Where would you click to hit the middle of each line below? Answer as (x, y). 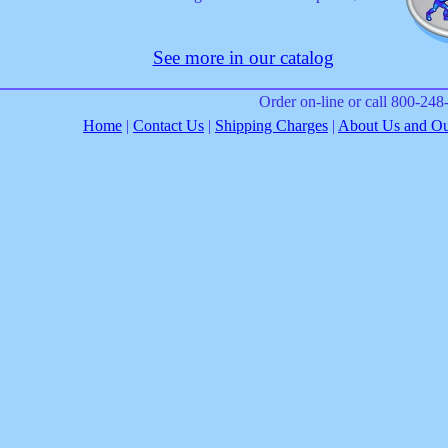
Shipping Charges (271, 125)
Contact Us (168, 125)
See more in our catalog (243, 57)
